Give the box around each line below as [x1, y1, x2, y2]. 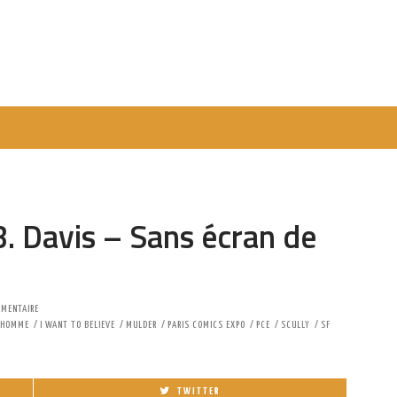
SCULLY [281, 320, 310, 330]
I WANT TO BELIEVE [40, 320, 115, 330]
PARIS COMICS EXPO [167, 320, 245, 330]
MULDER [126, 320, 157, 330]
